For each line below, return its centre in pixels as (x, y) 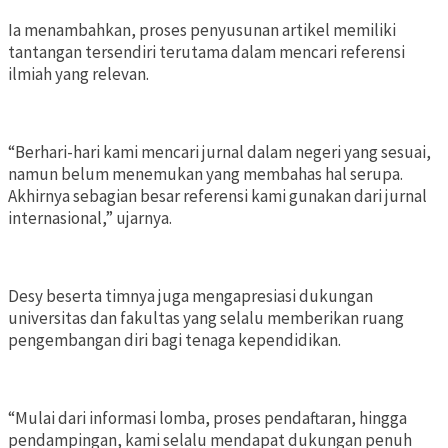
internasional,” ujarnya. (90, 218)
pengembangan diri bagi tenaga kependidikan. (174, 340)
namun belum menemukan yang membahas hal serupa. (205, 174)
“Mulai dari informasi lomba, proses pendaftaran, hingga (207, 418)
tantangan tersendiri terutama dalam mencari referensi (206, 52)
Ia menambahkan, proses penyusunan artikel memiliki (202, 30)
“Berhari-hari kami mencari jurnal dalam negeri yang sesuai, (219, 152)
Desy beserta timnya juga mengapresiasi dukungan (190, 296)
